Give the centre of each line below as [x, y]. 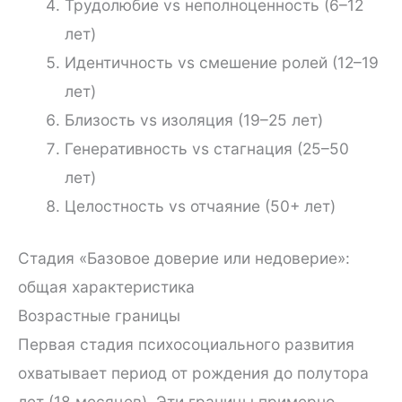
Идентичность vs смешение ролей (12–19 [221, 63]
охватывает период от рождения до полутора [193, 373]
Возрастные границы [99, 316]
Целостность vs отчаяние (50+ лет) [200, 206]
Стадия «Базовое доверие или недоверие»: [184, 258]
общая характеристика [106, 287]
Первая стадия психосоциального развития [186, 345]
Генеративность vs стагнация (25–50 [206, 149]
